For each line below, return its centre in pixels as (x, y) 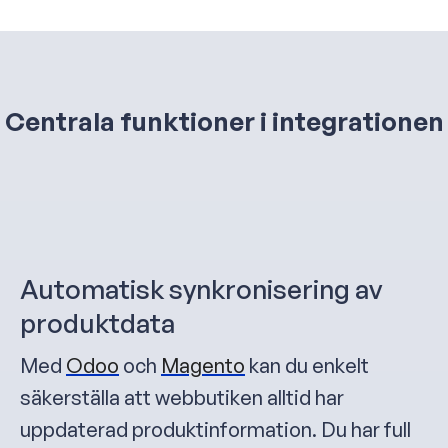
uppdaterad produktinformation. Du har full (215, 429)
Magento (203, 365)
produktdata (97, 322)
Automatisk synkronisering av (201, 288)
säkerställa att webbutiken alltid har (182, 397)
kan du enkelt (307, 365)
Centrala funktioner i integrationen (224, 120)
